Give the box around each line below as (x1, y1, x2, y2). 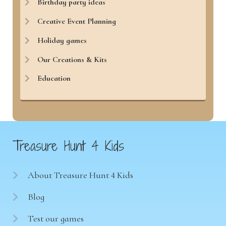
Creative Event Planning (37, 16, 117, 27)
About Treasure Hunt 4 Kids (27, 169, 133, 181)
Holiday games (37, 35, 87, 45)
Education (37, 73, 71, 84)
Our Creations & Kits (37, 54, 107, 65)
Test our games (27, 213, 84, 224)
